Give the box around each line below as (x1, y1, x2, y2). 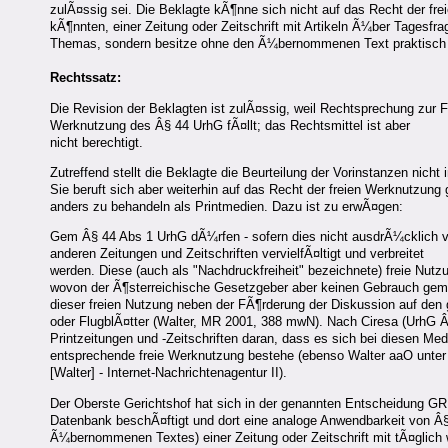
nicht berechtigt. (50, 134, 143, 150)
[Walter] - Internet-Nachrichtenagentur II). (50, 365, 287, 381)
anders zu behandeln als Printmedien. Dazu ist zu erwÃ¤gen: (50, 198, 403, 214)
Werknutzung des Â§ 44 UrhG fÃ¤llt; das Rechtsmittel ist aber (50, 117, 410, 133)
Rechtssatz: (50, 70, 121, 86)
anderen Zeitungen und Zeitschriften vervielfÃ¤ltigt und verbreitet (50, 246, 424, 262)
